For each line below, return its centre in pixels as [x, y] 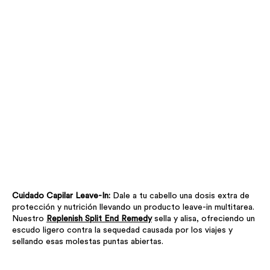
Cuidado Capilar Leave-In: [62, 196]
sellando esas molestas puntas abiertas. [88, 242]
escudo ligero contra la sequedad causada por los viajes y [122, 231]
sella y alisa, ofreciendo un [203, 219]
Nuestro [29, 219]
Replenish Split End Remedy [99, 219]
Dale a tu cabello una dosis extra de [181, 196]
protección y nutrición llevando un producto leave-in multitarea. [133, 208]
